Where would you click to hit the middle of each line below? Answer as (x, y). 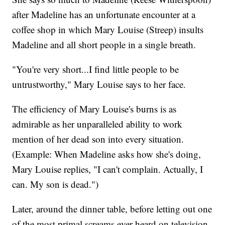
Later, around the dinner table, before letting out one (112, 209)
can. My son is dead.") (55, 184)
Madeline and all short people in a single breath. (104, 45)
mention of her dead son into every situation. (98, 139)
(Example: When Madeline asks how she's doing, (107, 154)
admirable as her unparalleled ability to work (97, 124)
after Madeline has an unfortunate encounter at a (104, 15)
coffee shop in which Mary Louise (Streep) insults (108, 30)
